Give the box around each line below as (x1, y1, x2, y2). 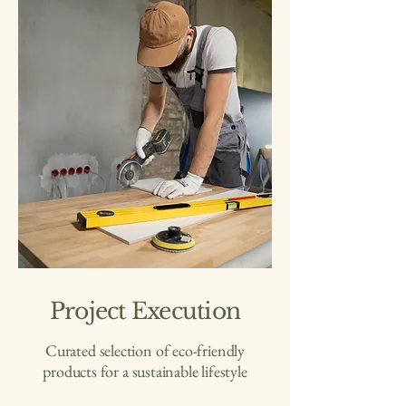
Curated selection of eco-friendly (44, 339, 246, 361)
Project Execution (49, 296, 241, 325)
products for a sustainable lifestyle (43, 360, 247, 382)
